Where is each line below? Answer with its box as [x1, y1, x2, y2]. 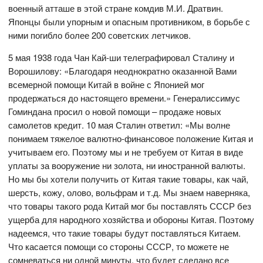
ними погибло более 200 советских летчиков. [8, 29, 191, 42]
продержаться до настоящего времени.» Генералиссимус [8, 92, 241, 104]
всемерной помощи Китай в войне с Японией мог [8, 78, 205, 91]
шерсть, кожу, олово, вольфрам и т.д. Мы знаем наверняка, [8, 186, 251, 199]
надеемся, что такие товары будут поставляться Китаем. [8, 227, 241, 240]
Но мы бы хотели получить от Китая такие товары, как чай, [8, 173, 249, 186]
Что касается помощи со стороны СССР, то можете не [8, 240, 230, 253]
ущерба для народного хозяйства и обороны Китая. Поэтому [8, 213, 255, 226]
